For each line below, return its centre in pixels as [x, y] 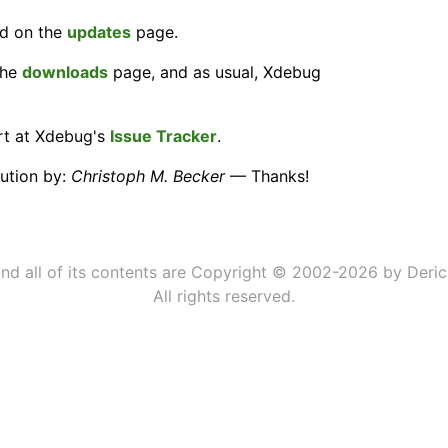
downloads [65, 72]
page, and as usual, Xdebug [214, 72]
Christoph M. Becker [148, 176]
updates [99, 32]
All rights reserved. [224, 296]
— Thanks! [267, 176]
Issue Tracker [163, 136]
